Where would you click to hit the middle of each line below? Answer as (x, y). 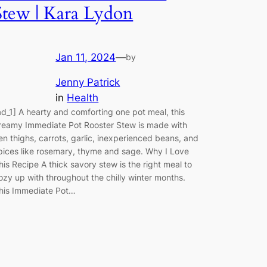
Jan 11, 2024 (86, 57)
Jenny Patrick (88, 83)
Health (83, 98)
